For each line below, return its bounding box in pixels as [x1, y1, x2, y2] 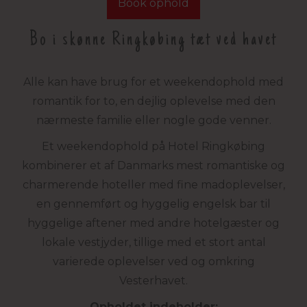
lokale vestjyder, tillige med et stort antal [41, 236, 266, 249]
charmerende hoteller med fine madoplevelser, [22, 178, 285, 192]
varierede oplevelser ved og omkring [52, 255, 255, 269]
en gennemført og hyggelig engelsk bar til [36, 197, 271, 211]
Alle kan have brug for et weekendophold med [23, 75, 284, 89]
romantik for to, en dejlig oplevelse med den [32, 95, 275, 108]
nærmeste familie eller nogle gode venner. [36, 114, 271, 127]
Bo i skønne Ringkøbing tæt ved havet [29, 30, 278, 51]
